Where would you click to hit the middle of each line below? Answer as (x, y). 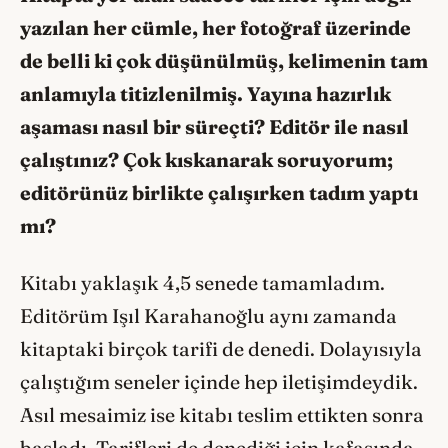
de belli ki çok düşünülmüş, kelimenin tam (224, 61)
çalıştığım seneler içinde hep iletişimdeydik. (219, 381)
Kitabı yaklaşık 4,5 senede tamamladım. (202, 282)
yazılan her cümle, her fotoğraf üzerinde (215, 28)
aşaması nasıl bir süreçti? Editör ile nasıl (214, 127)
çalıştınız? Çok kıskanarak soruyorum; (206, 160)
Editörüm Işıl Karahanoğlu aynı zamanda (208, 315)
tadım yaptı (363, 193)
